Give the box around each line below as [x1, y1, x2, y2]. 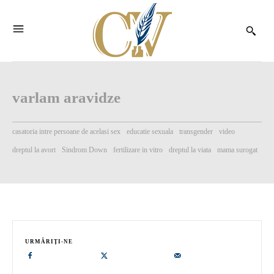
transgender [179, 127, 213, 136]
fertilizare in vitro [113, 146, 163, 154]
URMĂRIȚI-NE [25, 239, 73, 245]
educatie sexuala [127, 127, 173, 136]
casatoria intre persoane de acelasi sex [12, 127, 120, 136]
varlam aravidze [12, 89, 120, 106]
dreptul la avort [12, 146, 56, 154]
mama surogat [217, 146, 257, 154]
